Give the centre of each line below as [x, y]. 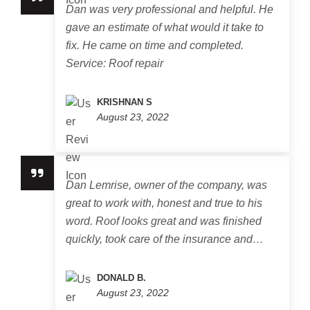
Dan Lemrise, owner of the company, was [166, 185]
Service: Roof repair [115, 63]
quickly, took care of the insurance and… [165, 239]
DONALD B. [121, 278]
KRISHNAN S [125, 102]
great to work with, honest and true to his [164, 203]
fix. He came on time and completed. [155, 45]
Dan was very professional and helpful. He [170, 9]
